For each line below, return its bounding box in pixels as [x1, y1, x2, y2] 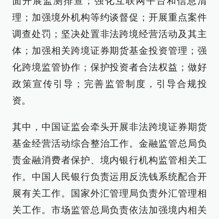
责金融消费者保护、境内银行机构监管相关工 [12, 155, 207, 166]
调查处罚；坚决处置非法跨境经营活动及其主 [12, 29, 207, 40]
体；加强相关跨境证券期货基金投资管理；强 [12, 45, 207, 56]
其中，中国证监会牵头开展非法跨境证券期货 [12, 122, 207, 132]
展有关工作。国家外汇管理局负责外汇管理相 [12, 188, 207, 199]
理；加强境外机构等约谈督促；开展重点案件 [12, 12, 207, 23]
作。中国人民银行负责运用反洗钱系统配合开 [12, 172, 207, 182]
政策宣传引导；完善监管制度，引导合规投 [12, 79, 207, 89]
